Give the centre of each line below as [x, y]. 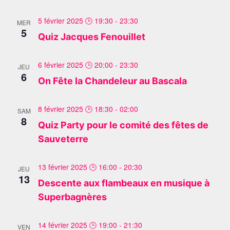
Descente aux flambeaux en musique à [123, 183]
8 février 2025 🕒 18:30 [75, 109]
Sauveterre [63, 139]
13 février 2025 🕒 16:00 [77, 167]
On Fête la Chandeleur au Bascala [112, 81]
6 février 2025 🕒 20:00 [75, 65]
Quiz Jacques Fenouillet [91, 37]
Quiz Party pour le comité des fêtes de [123, 125]
